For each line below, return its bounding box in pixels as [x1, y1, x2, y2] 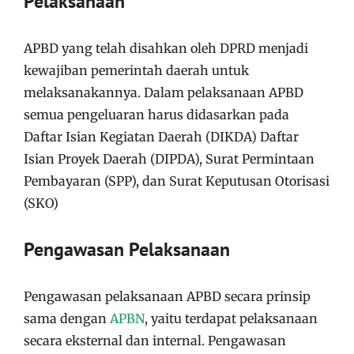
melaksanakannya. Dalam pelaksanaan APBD [24, 84, 303, 100]
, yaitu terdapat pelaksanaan [145, 310, 318, 326]
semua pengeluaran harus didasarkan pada [24, 106, 289, 122]
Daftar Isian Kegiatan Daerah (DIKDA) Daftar [24, 128, 299, 145]
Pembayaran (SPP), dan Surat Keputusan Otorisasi [24, 172, 330, 189]
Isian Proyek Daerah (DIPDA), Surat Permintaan [24, 150, 314, 167]
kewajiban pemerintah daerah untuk [24, 62, 249, 78]
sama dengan [24, 310, 110, 326]
